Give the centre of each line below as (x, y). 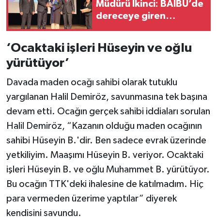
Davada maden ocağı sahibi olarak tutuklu (92, 82)
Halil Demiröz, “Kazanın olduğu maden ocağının (104, 126)
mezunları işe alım (136, 28)
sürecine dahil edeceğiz (150, 40)
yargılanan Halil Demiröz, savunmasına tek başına (107, 97)
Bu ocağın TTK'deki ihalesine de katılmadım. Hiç (105, 184)
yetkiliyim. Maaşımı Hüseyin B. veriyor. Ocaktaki (105, 155)
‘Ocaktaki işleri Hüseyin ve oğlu (99, 48)
